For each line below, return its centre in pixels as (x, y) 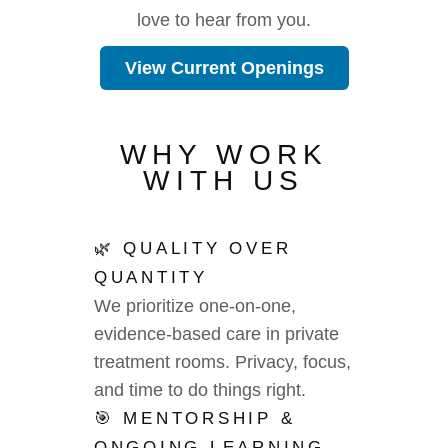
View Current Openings (224, 68)
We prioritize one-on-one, (195, 306)
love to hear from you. (224, 20)
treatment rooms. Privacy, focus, (222, 362)
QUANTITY (151, 277)
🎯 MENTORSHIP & (195, 418)
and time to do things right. (200, 390)
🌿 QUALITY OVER (193, 248)
